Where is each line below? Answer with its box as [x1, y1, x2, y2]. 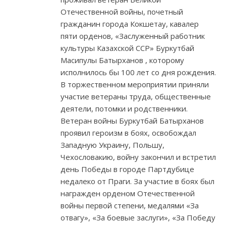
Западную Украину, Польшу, [61, 140, 164, 150]
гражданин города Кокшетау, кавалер [61, 19, 199, 29]
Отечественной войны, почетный [61, 7, 183, 17]
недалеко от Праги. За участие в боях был [61, 176, 214, 187]
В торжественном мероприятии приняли [61, 79, 209, 90]
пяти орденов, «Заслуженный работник [61, 31, 205, 41]
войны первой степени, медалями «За [61, 200, 199, 211]
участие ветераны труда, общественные [61, 91, 211, 102]
